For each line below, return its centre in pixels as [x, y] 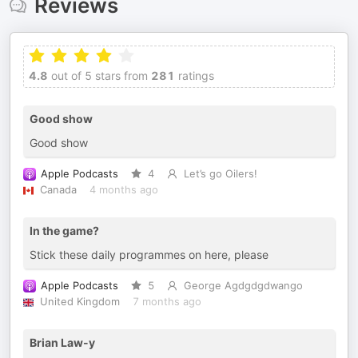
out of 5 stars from [98, 76]
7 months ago [167, 302]
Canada [58, 190]
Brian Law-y [62, 342]
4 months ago [123, 190]
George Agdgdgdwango [243, 286]
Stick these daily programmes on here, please [149, 255]
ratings [195, 76]
